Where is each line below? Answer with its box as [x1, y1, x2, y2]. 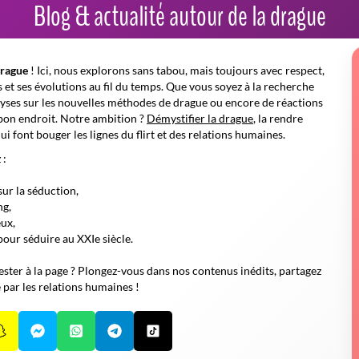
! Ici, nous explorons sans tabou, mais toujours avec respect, [28, 63, 325, 77]
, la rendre [253, 111, 303, 125]
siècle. [100, 231, 133, 245]
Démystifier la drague [147, 111, 253, 125]
